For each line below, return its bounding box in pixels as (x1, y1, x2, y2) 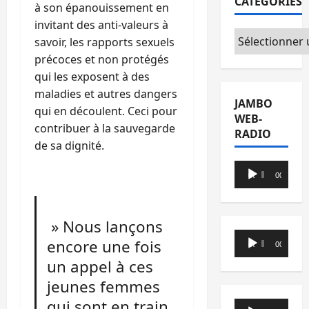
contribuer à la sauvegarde (34, 120, 175, 136)
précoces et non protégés (34, 51, 169, 67)
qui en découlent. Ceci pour (34, 103, 177, 119)
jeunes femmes (47, 275, 161, 297)
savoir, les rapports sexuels (34, 34, 175, 50)
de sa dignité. (34, 137, 104, 153)
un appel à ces (47, 255, 154, 277)
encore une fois (47, 235, 162, 257)
